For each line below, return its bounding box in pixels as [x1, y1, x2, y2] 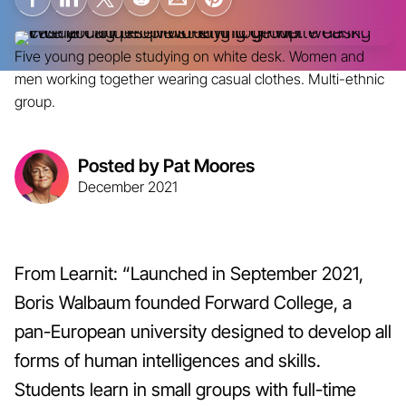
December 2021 [78, 177, 178, 197]
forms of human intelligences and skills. [14, 347, 321, 372]
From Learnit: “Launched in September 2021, [14, 260, 363, 285]
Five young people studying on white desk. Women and [14, 46, 364, 66]
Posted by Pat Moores [78, 152, 255, 178]
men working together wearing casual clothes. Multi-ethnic [14, 69, 384, 89]
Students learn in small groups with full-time [14, 376, 356, 401]
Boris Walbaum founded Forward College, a [14, 289, 352, 314]
